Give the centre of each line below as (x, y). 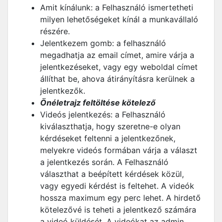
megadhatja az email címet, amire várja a (117, 55)
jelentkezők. (63, 91)
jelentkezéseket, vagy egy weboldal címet (119, 67)
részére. (55, 31)
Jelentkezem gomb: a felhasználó (103, 43)
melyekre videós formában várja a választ (119, 150)
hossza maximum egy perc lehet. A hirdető (120, 198)
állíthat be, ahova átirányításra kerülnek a (117, 79)
